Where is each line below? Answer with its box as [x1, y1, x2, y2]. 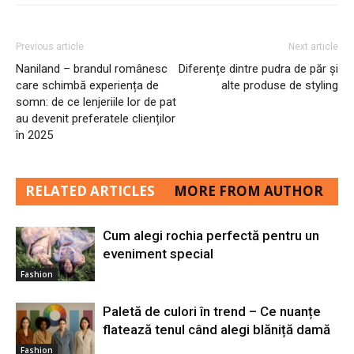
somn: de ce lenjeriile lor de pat [16, 94, 176, 109]
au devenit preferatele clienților [16, 111, 175, 126]
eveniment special [103, 245, 213, 262]
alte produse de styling [221, 77, 338, 92]
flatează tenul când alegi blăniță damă [103, 321, 330, 337]
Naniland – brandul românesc [16, 61, 168, 76]
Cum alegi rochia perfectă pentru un [103, 227, 319, 243]
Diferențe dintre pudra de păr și [179, 61, 338, 76]
